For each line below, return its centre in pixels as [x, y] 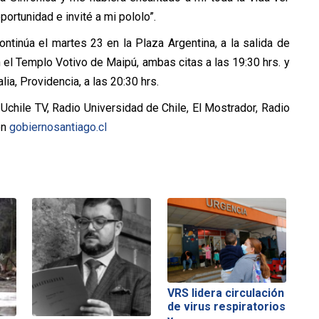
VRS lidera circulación [225, 293]
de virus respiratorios [226, 306]
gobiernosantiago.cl [58, 127]
